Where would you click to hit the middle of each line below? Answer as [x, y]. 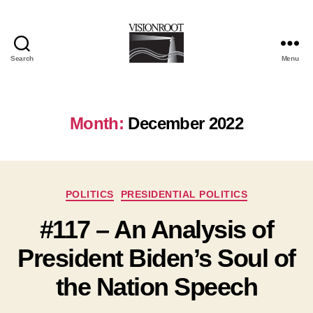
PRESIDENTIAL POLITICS [184, 194]
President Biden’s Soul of [156, 259]
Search [22, 58]
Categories [185, 192]
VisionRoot [186, 71]
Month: [97, 123]
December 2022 [186, 123]
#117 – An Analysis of [156, 230]
